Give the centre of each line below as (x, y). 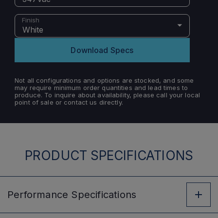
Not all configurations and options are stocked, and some (104, 80)
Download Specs (102, 50)
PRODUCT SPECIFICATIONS (109, 155)
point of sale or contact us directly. (69, 102)
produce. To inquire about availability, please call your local (108, 95)
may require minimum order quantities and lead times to (101, 88)
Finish (31, 20)
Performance (38, 195)
